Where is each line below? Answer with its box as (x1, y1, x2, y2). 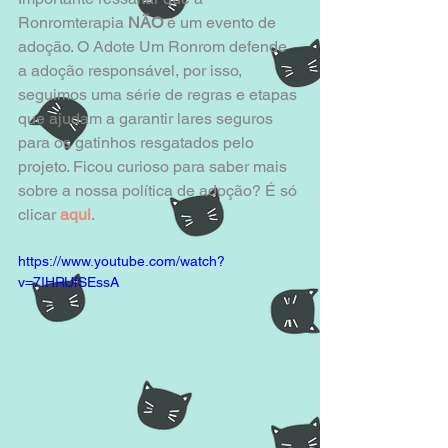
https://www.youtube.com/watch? (18, 253, 225, 270)
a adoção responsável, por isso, (18, 61, 246, 81)
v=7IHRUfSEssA (18, 274, 119, 291)
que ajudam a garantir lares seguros (18, 109, 277, 129)
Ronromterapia (18, 13, 128, 33)
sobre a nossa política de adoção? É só (18, 181, 301, 201)
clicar (18, 205, 60, 225)
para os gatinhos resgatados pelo (18, 133, 258, 153)
